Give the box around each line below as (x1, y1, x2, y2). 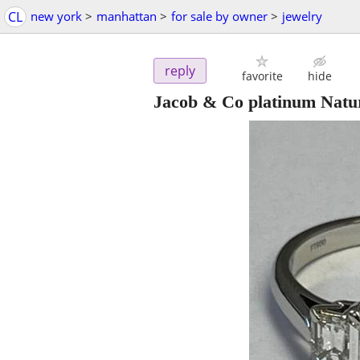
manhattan (96, 8, 157, 24)
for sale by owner (171, 8, 268, 24)
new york (31, 8, 82, 24)
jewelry (282, 8, 322, 24)
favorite (241, 68, 283, 84)
